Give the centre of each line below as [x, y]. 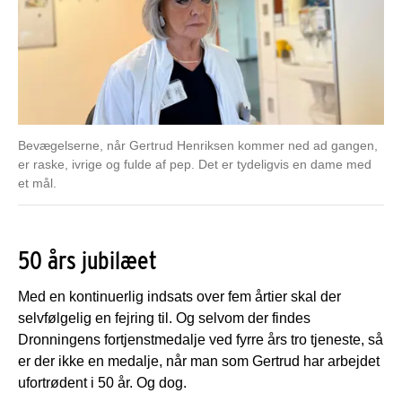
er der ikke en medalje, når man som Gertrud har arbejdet [199, 361]
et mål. [37, 183]
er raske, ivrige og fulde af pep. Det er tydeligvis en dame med [195, 164]
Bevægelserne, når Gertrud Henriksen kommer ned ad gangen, [198, 145]
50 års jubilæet [87, 260]
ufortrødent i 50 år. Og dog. [102, 382]
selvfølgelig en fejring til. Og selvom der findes [164, 318]
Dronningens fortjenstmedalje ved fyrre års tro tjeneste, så [201, 339]
